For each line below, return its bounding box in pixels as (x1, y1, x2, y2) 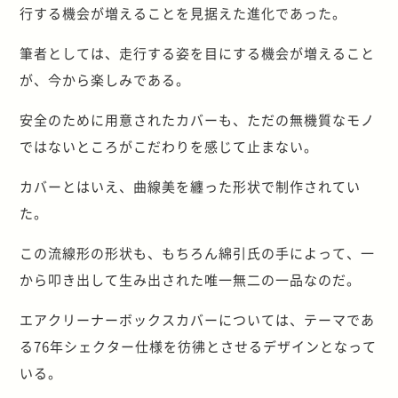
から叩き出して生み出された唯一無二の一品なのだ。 (20, 269, 362, 289)
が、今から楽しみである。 (20, 69, 191, 89)
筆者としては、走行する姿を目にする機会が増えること (20, 43, 376, 62)
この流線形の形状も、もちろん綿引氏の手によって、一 (20, 243, 376, 262)
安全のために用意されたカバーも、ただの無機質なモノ (20, 109, 376, 129)
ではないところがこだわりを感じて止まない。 (20, 136, 319, 155)
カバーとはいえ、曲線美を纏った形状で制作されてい (20, 176, 362, 195)
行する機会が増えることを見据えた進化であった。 (20, 3, 347, 22)
